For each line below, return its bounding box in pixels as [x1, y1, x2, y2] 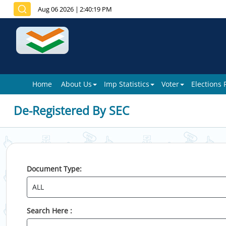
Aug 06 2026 [38, 5, 74, 14]
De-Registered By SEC [14, 102, 129, 119]
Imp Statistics [104, 79, 149, 89]
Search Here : [27, 206, 72, 215]
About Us [61, 79, 92, 89]
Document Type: [27, 164, 82, 174]
